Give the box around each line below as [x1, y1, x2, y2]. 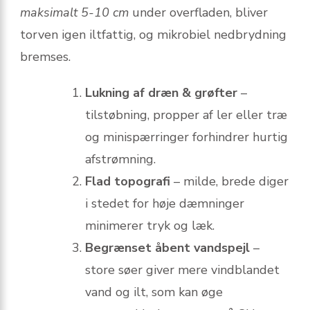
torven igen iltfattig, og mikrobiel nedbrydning [20, 26, 286, 44]
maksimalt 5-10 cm [20, 4, 129, 21]
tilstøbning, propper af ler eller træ [85, 107, 287, 124]
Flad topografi [85, 173, 170, 190]
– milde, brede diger [170, 173, 289, 190]
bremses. [20, 48, 71, 66]
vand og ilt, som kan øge [85, 284, 223, 301]
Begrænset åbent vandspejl [85, 239, 250, 257]
